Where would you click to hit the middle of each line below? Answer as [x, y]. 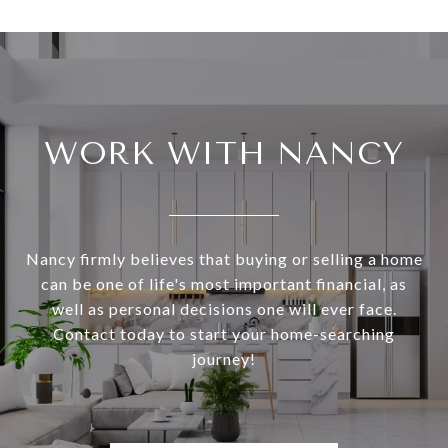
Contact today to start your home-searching [224, 334]
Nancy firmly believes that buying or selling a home [224, 259]
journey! [224, 359]
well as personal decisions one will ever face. [224, 309]
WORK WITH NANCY [224, 154]
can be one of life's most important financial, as [224, 284]
